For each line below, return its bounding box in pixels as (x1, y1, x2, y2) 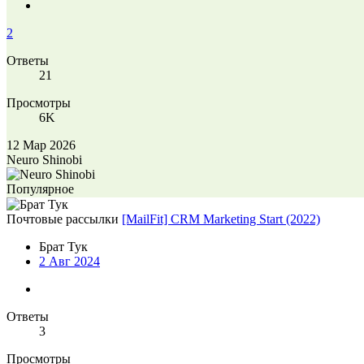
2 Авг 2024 (39, 253, 100, 268)
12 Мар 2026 (6, 137, 76, 152)
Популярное (6, 181, 74, 196)
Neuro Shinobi (6, 152, 82, 167)
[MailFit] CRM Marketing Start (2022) (122, 211, 320, 226)
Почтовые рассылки (6, 211, 119, 226)
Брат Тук (39, 239, 88, 253)
